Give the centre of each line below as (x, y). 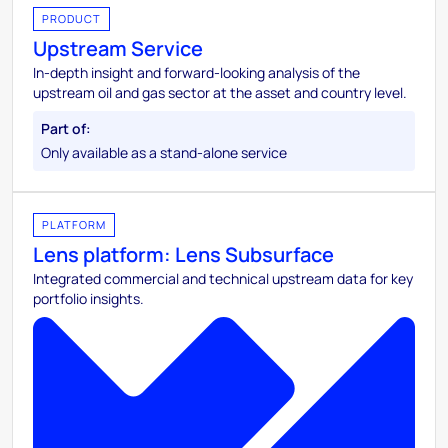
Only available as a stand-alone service (164, 152)
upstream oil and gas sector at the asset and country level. (220, 92)
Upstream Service (118, 48)
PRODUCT (71, 18)
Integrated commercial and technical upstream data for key (223, 278)
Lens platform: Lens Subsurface (183, 254)
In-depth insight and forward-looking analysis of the (196, 72)
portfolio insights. (88, 298)
